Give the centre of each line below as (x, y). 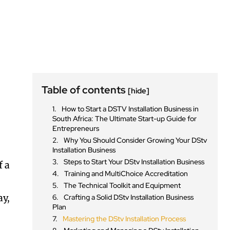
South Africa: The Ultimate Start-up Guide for (125, 119)
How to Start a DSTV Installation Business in (130, 109)
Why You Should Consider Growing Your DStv (136, 140)
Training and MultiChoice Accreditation (126, 174)
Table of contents (85, 90)
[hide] (139, 91)
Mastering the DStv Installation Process (124, 219)
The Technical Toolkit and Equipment (122, 186)
